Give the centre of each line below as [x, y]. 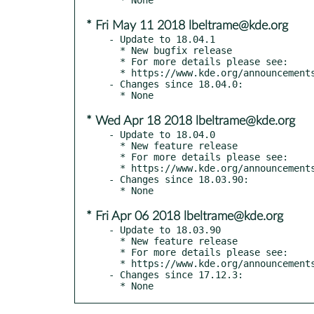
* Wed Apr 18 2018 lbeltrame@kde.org [191, 121]
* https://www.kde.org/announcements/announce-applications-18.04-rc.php [114, 263]
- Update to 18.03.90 [165, 230]
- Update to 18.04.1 [162, 39]
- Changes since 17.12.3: [176, 274]
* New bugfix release [114, 50]
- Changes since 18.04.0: [176, 84]
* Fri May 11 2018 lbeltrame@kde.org [187, 26]
